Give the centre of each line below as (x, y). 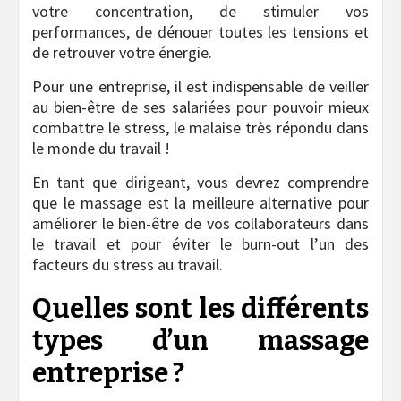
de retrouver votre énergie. (122, 53)
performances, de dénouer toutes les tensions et (200, 32)
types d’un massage (200, 341)
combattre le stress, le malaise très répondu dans (200, 128)
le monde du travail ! (101, 149)
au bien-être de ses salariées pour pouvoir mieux (200, 107)
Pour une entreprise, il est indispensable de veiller (200, 87)
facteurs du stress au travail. (128, 265)
